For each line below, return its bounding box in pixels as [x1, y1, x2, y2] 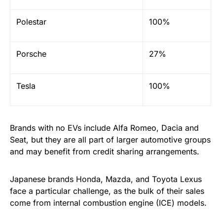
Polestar [16, 17, 46, 27]
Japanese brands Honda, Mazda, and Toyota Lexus [10, 174, 202, 184]
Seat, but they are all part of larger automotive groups [10, 135, 211, 145]
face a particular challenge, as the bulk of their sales [10, 186, 204, 196]
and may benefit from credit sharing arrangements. [10, 147, 199, 156]
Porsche [16, 49, 46, 59]
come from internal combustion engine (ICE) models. [10, 198, 207, 208]
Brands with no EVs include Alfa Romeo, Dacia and [10, 123, 199, 133]
